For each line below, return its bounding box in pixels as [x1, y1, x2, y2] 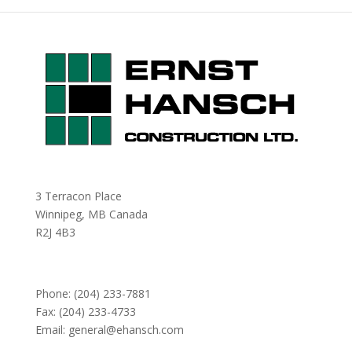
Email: [35, 322, 68, 338]
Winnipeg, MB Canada [35, 207, 148, 222]
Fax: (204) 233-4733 [35, 304, 136, 320]
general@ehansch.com [68, 322, 184, 338]
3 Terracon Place [35, 189, 122, 204]
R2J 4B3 [35, 225, 75, 240]
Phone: [35, 286, 74, 302]
